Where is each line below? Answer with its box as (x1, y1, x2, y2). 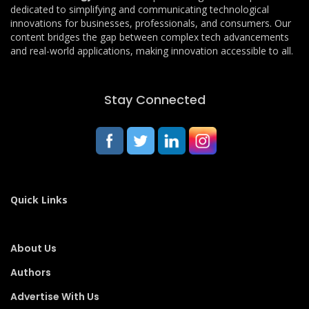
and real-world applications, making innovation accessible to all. (10, 43, 293, 57)
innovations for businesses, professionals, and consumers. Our (10, 16, 291, 30)
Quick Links (10, 192, 68, 206)
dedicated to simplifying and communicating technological (10, 2, 269, 16)
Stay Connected (103, 90, 206, 108)
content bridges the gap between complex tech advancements (10, 30, 289, 43)
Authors (10, 265, 51, 279)
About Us (10, 241, 57, 255)
